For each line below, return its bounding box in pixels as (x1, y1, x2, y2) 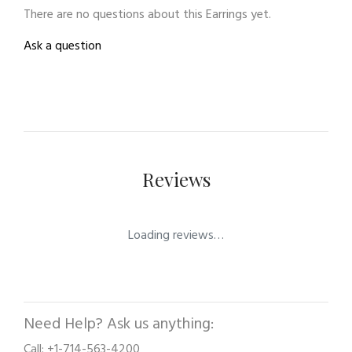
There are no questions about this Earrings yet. (24, 5, 271, 26)
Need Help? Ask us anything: (24, 312, 214, 338)
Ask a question (24, 36, 101, 57)
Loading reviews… (128, 225, 224, 247)
